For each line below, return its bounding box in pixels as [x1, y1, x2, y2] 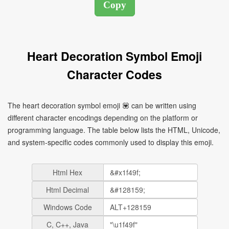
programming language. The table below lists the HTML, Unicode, [8, 125, 220, 135]
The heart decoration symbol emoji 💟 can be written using [8, 100, 196, 110]
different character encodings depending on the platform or [8, 112, 198, 123]
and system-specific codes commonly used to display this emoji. [8, 137, 214, 147]
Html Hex [53, 167, 82, 177]
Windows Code [43, 202, 92, 212]
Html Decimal [46, 185, 89, 195]
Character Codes [67, 66, 162, 83]
